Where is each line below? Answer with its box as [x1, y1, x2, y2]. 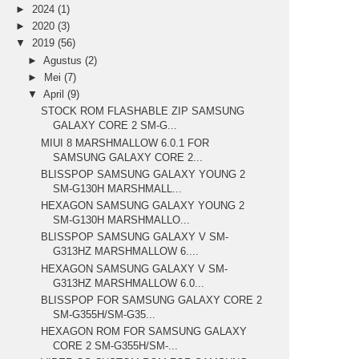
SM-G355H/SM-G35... [53, 308, 156, 321]
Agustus [43, 54, 86, 67]
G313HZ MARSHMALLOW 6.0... [53, 276, 205, 289]
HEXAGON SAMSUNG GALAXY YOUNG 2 [41, 200, 245, 212]
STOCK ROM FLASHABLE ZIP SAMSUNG [41, 105, 245, 118]
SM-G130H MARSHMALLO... [53, 214, 191, 227]
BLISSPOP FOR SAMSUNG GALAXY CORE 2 [41, 293, 263, 306]
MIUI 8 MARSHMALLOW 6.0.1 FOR [41, 136, 210, 149]
